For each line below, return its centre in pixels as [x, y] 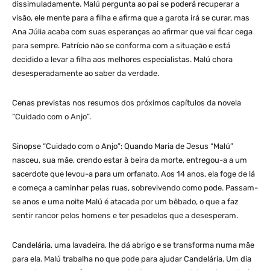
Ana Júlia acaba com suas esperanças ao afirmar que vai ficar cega [132, 31]
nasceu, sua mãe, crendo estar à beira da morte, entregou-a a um [130, 160]
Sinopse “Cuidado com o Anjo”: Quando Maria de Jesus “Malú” [123, 146]
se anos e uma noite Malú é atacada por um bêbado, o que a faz [125, 201]
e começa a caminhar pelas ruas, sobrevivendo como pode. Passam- [135, 187]
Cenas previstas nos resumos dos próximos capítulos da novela [127, 102]
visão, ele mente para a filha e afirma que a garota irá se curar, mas [131, 17]
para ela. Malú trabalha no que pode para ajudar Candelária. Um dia [132, 259]
